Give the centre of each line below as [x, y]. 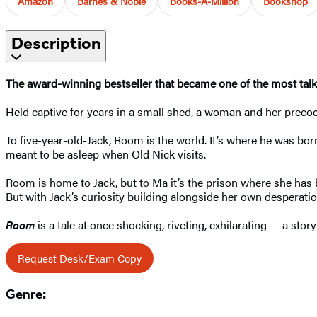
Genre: [26, 295]
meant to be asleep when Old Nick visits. [106, 154]
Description [56, 43]
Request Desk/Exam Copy [80, 258]
